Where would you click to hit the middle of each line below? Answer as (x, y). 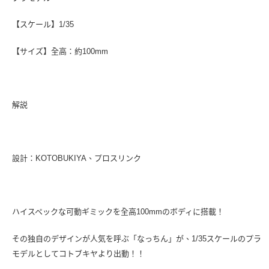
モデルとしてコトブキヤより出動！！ (78, 253)
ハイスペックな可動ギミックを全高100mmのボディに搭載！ (118, 211)
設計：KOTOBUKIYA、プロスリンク (77, 158)
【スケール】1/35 (43, 25)
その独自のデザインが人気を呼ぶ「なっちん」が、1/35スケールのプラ (137, 238)
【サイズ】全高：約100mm (60, 51)
